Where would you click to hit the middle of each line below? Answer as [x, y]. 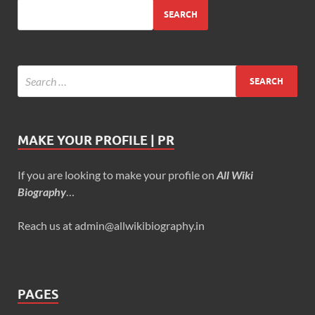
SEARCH [181, 14]
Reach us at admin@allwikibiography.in [111, 225]
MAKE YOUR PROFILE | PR [96, 140]
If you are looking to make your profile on [117, 175]
